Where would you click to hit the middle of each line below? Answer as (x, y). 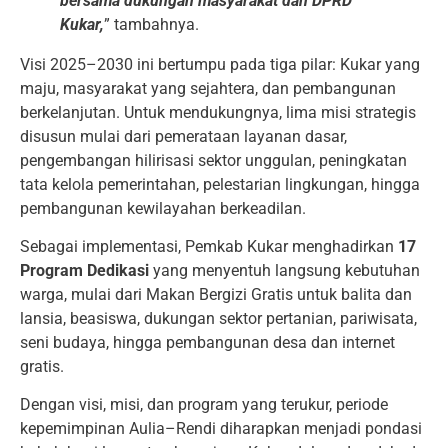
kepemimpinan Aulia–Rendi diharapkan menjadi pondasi (221, 429)
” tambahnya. (151, 24)
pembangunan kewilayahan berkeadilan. (163, 208)
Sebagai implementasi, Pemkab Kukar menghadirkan (209, 246)
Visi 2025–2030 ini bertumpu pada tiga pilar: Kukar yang (220, 64)
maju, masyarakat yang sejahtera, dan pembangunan (208, 88)
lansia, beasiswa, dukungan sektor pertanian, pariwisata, (218, 318)
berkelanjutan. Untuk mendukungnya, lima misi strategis (218, 112)
